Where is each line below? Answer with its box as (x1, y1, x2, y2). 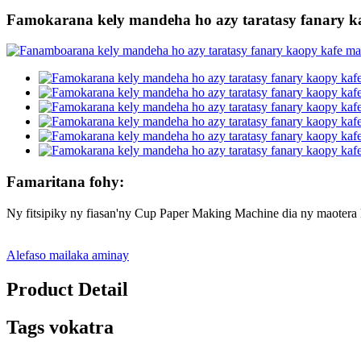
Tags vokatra (6, 316, 114, 338)
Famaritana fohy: (6, 173, 124, 191)
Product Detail (6, 278, 128, 300)
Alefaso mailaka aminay (6, 247, 129, 262)
